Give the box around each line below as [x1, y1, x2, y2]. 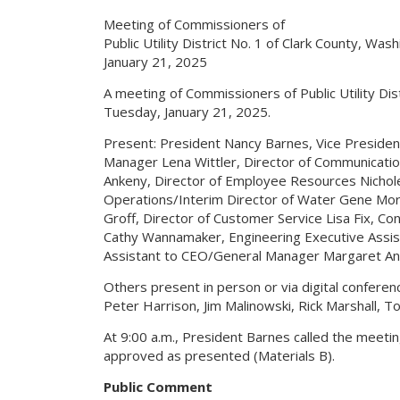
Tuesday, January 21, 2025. [103, 103, 271, 121]
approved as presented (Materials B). [103, 346, 335, 364]
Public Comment [103, 378, 212, 396]
